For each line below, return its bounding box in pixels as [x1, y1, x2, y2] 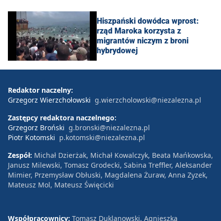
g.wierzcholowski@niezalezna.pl [95, 95, 201, 105]
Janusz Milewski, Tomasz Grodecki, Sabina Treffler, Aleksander [8, 160, 212, 170]
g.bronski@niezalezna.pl [69, 122, 150, 132]
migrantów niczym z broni [97, 36, 188, 45]
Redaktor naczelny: [8, 85, 73, 95]
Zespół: [8, 150, 34, 160]
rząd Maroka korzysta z [97, 26, 181, 36]
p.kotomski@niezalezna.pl [59, 132, 145, 142]
